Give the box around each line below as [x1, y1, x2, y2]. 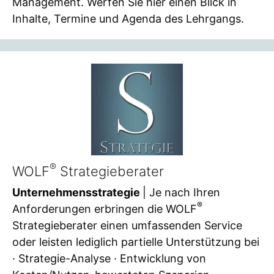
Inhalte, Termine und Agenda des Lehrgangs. [12, 12, 244, 25]
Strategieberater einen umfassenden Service [12, 218, 242, 232]
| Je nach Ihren [143, 185, 220, 199]
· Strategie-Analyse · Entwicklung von [12, 251, 206, 265]
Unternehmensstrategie [12, 185, 143, 199]
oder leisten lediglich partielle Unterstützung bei [12, 235, 259, 248]
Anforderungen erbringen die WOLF [12, 202, 197, 215]
